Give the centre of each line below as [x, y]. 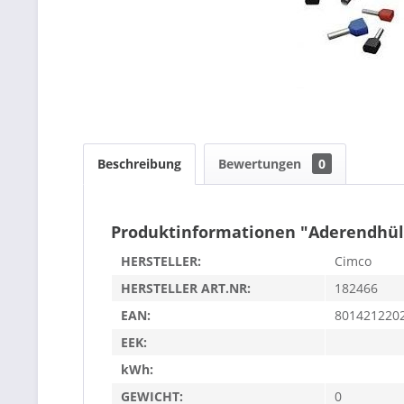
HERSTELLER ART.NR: [186, 288]
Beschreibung [139, 164]
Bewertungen [262, 164]
